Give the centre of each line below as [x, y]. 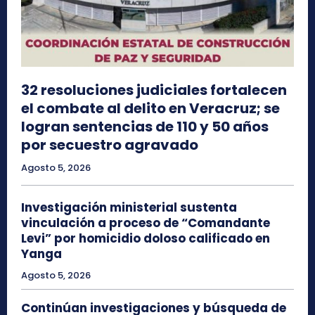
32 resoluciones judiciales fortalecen [154, 90]
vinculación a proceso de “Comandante [146, 223]
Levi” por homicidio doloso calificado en [146, 238]
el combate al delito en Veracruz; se [150, 108]
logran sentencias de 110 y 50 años [145, 126]
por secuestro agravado [110, 144]
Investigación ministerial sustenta [129, 207]
